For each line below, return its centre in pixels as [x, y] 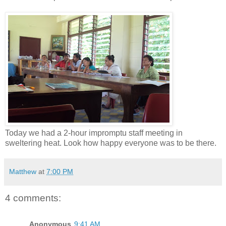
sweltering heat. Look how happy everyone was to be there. [111, 143]
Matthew [23, 171]
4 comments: [33, 198]
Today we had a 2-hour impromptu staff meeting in [94, 133]
